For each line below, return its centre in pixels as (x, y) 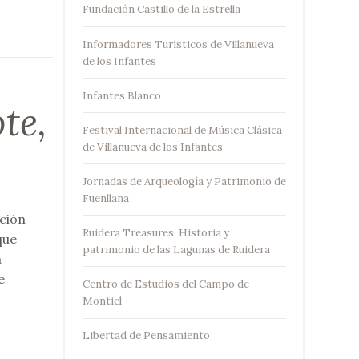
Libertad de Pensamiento (146, 336)
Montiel (102, 301)
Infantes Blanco (121, 95)
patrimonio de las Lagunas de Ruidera (176, 249)
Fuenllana (105, 198)
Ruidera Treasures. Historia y (155, 232)
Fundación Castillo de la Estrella (161, 10)
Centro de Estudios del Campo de (165, 284)
